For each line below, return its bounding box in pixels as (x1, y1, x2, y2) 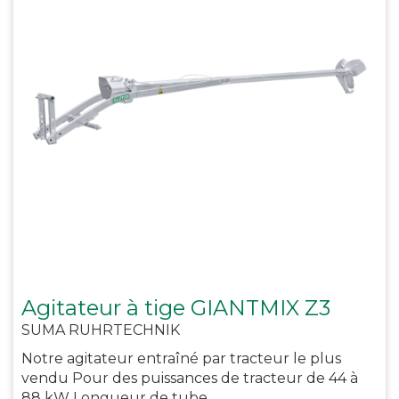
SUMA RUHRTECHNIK (21, 321, 180, 338)
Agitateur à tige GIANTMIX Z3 (21, 294, 330, 321)
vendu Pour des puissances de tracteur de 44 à (21, 369, 358, 387)
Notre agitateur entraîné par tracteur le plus (21, 349, 341, 367)
